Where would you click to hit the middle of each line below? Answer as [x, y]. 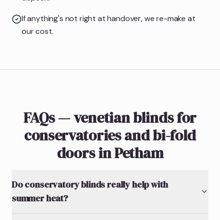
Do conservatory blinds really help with [90, 184]
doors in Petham [110, 153]
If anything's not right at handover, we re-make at [109, 18]
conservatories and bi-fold [110, 135]
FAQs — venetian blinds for [110, 117]
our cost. [38, 31]
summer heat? [40, 198]
